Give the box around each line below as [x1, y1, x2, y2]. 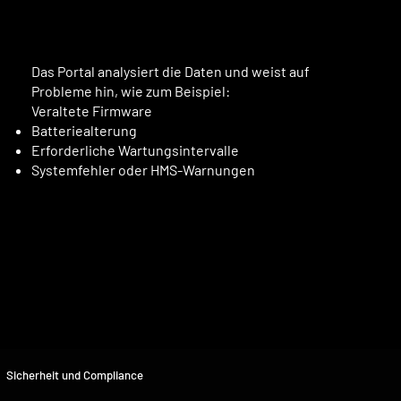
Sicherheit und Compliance [6, 368, 144, 383]
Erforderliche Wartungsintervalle [31, 141, 240, 159]
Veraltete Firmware [31, 102, 153, 120]
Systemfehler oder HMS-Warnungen [31, 161, 256, 179]
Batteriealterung [31, 122, 138, 140]
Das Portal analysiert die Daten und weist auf [31, 63, 311, 81]
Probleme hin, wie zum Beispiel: [31, 82, 231, 100]
